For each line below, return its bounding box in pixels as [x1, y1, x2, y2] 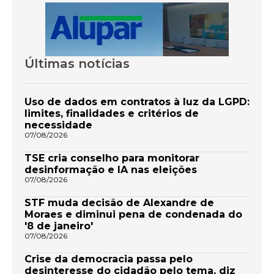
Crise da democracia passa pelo [24, 253, 193, 265]
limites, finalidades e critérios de [24, 108, 199, 120]
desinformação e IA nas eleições [24, 164, 197, 176]
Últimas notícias [24, 56, 130, 72]
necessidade [24, 119, 92, 131]
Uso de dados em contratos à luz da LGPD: [24, 96, 250, 108]
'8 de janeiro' [24, 220, 96, 232]
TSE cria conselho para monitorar [24, 152, 199, 165]
